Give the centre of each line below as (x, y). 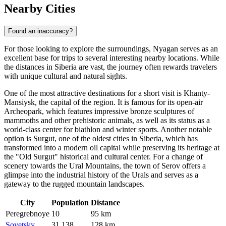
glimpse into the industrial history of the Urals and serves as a (101, 175)
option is (19, 139)
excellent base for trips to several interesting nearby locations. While (112, 58)
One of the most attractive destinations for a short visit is (94, 93)
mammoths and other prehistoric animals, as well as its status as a (107, 121)
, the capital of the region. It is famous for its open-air (119, 102)
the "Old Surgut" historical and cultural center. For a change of (103, 157)
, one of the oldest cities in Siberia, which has (126, 139)
